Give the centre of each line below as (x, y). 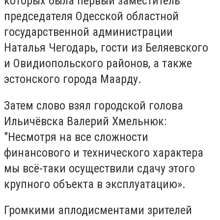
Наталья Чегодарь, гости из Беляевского (106, 48)
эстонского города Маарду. (73, 79)
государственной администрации (88, 32)
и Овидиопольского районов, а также (98, 64)
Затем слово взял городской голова (94, 105)
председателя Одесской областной (91, 16)
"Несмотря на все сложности (76, 137)
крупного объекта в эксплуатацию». (95, 184)
